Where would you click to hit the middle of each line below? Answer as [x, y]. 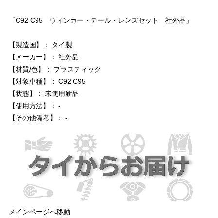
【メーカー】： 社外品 [44, 57]
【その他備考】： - [38, 118]
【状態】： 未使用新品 [44, 94]
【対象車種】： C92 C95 [47, 82]
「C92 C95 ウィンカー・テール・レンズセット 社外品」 [101, 21]
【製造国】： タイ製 [40, 45]
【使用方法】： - [35, 106]
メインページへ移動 [39, 211]
